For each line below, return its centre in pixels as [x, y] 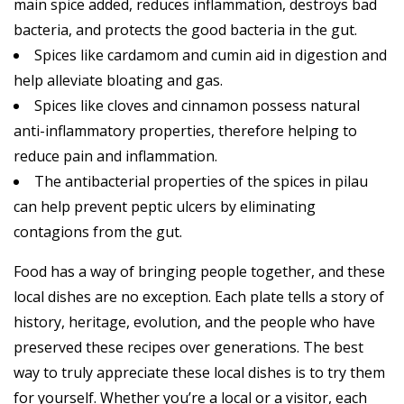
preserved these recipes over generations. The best [188, 347]
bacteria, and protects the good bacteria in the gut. [185, 29]
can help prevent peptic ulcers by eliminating [165, 206]
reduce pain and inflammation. [115, 156]
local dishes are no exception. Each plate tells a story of [199, 296]
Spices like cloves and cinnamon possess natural [197, 105]
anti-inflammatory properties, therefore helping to [185, 130]
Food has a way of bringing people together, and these [199, 271]
